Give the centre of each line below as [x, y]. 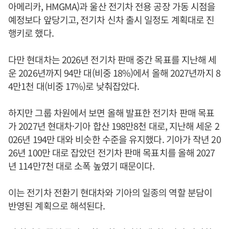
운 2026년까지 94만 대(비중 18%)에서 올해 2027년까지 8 [114, 73]
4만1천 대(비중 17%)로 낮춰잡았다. [75, 86]
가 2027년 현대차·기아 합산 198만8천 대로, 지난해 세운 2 [114, 126]
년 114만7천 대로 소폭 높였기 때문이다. [82, 166]
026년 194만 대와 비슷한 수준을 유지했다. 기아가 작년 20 [114, 139]
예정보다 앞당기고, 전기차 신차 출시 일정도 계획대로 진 [111, 19]
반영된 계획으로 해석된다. [57, 205]
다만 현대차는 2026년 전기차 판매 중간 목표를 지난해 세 [112, 59]
